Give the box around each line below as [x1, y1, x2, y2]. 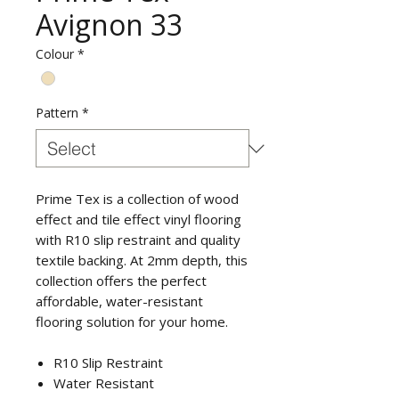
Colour [36, 45, 74, 62]
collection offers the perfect [36, 272, 207, 290]
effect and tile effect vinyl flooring [36, 210, 241, 229]
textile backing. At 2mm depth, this [36, 251, 248, 270]
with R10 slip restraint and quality [36, 231, 240, 249]
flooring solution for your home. [36, 313, 228, 331]
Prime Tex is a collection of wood [36, 190, 239, 208]
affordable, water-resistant [36, 292, 203, 311]
